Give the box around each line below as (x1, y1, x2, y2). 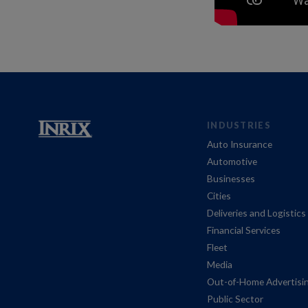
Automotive (207, 155, 258, 168)
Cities (207, 190, 232, 202)
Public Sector (207, 293, 264, 305)
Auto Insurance (207, 138, 273, 151)
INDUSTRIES (207, 119, 271, 131)
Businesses (207, 173, 256, 185)
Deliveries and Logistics (207, 207, 307, 219)
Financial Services (207, 224, 281, 236)
